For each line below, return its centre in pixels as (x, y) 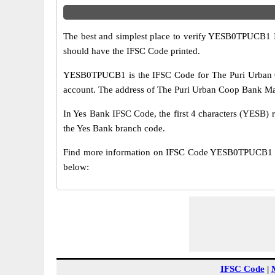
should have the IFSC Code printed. (132, 51)
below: (76, 167)
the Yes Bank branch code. (114, 128)
